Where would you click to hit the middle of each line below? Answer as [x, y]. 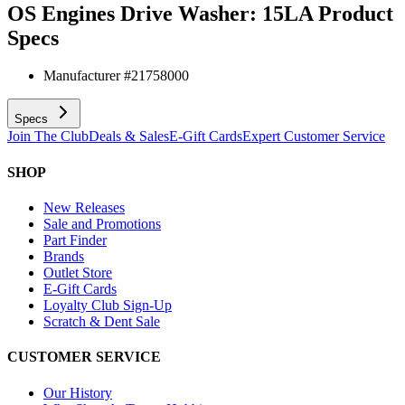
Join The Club [48, 137]
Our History [78, 392]
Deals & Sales [129, 137]
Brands [64, 256]
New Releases [84, 207]
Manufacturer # [87, 76]
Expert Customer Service [314, 137]
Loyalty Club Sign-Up [108, 305]
